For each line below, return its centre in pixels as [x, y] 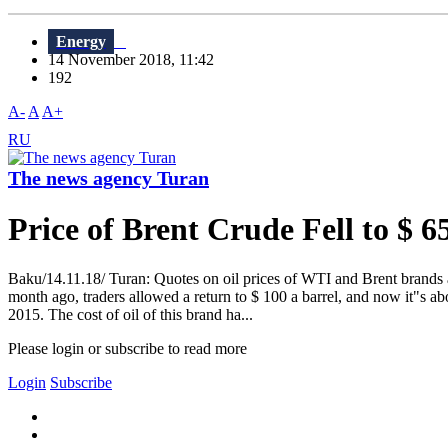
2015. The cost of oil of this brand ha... [130, 314]
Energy [81, 42]
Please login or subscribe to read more [127, 348]
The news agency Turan [108, 178]
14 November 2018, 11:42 [137, 60]
